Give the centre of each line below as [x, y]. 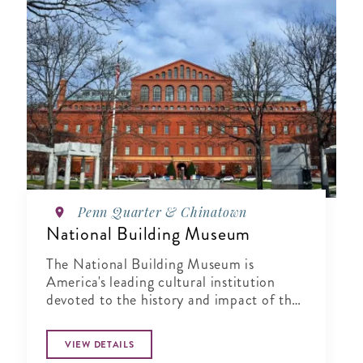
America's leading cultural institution [161, 282]
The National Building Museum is [150, 265]
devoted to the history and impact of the [173, 300]
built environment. [104, 318]
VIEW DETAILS [100, 345]
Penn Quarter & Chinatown [163, 212]
